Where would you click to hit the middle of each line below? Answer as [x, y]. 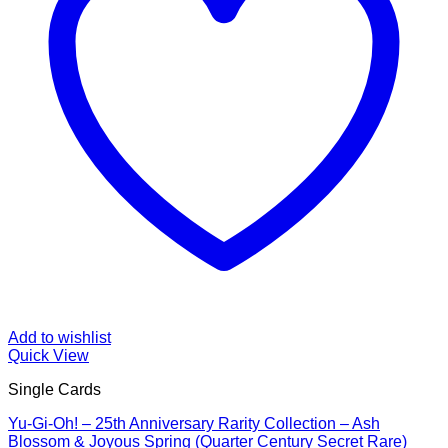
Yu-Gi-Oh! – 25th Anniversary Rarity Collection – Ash [194, 423]
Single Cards [54, 389]
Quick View [48, 355]
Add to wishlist [59, 337]
